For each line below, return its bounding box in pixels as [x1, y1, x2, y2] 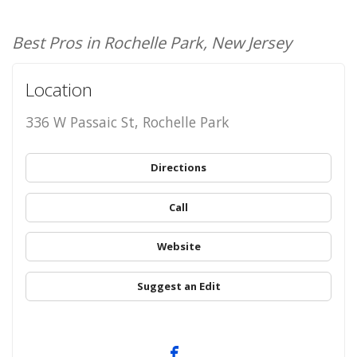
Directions [151, 159, 206, 175]
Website [156, 239, 201, 254]
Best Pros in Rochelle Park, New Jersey [12, 31, 292, 53]
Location [25, 77, 92, 103]
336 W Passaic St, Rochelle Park [25, 112, 229, 132]
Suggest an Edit [136, 278, 221, 293]
